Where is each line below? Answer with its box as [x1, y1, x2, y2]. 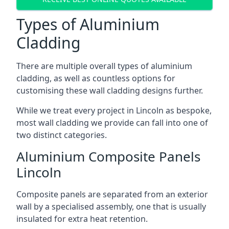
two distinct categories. [16, 129, 107, 141]
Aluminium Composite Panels [16, 147, 200, 166]
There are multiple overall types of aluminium [16, 60, 192, 72]
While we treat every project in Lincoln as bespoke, [16, 104, 212, 116]
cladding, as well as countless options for [16, 72, 175, 84]
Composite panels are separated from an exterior [16, 188, 208, 200]
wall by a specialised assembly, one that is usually [16, 200, 206, 212]
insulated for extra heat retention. [16, 213, 148, 224]
